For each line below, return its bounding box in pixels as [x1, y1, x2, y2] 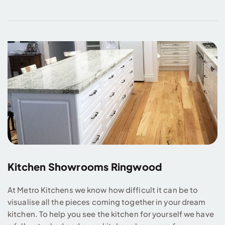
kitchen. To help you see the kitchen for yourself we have [8, 208, 214, 218]
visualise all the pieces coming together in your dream [8, 196, 206, 206]
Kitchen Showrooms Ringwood [8, 160, 162, 173]
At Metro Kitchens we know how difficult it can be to [8, 184, 198, 194]
